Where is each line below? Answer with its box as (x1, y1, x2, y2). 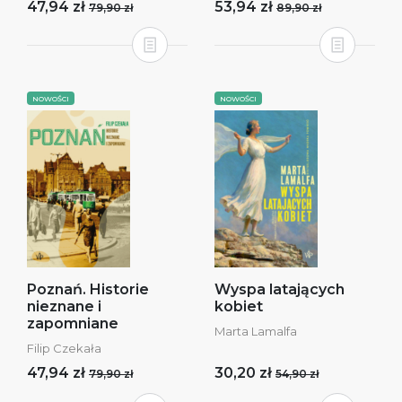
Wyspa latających (214, 281, 345, 298)
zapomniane (27, 315, 118, 332)
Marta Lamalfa (214, 324, 297, 338)
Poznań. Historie (27, 281, 149, 298)
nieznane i (27, 298, 101, 315)
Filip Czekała (27, 341, 101, 355)
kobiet (214, 298, 263, 315)
